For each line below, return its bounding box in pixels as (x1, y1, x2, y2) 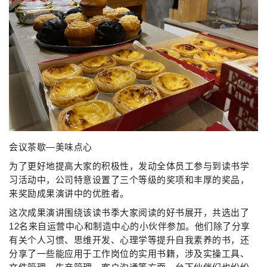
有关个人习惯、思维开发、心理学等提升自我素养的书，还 (9, 235, 249, 245)
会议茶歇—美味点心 (9, 142, 92, 152)
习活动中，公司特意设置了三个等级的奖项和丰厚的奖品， (9, 175, 249, 185)
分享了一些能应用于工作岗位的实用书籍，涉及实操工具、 (9, 249, 249, 259)
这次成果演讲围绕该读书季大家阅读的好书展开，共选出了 (9, 207, 249, 218)
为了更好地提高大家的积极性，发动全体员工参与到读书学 (9, 161, 249, 171)
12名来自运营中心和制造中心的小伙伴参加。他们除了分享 (9, 221, 250, 231)
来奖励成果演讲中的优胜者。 (9, 188, 129, 198)
